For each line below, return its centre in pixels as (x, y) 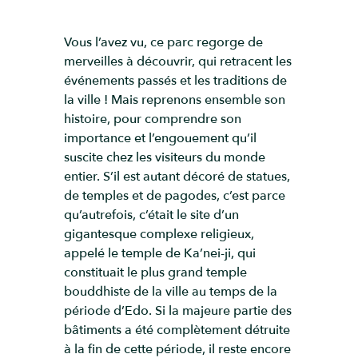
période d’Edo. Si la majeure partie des (178, 311)
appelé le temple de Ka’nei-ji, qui (160, 253)
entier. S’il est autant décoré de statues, (177, 177)
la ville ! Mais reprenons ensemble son (175, 100)
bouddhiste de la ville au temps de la (171, 292)
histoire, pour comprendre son (153, 119)
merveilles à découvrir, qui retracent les (178, 62)
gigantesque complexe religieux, (159, 234)
